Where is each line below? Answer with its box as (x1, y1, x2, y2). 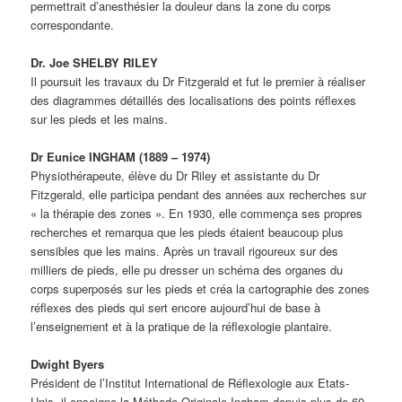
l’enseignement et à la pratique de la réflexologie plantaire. (31, 317, 333, 335)
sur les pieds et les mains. (31, 109, 169, 127)
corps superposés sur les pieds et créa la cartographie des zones (31, 279, 371, 297)
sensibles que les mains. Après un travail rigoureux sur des (31, 241, 339, 259)
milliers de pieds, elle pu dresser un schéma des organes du (31, 260, 344, 278)
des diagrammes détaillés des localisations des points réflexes (31, 91, 357, 109)
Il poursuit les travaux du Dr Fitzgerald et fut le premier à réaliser (31, 72, 366, 90)
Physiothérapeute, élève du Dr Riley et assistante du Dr (31, 166, 320, 184)
